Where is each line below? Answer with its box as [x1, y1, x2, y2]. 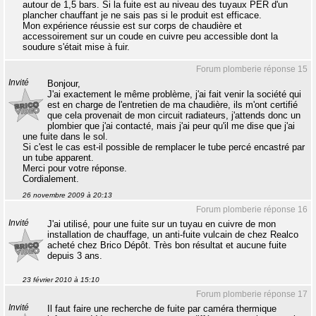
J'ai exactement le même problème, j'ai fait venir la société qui [47, 89, 301, 99]
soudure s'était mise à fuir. [23, 42, 130, 52]
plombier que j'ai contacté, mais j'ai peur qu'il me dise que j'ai [47, 121, 295, 131]
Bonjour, [47, 78, 80, 89]
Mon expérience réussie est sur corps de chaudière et [23, 20, 242, 31]
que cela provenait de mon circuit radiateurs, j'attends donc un [47, 110, 300, 121]
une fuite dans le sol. [23, 131, 108, 142]
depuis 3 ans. [47, 250, 102, 261]
